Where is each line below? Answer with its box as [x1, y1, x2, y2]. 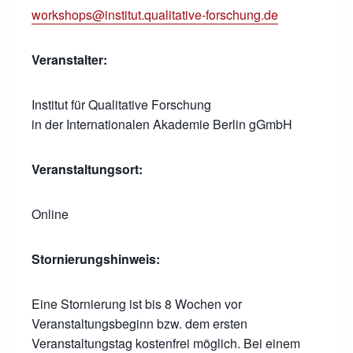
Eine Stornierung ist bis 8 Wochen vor [32, 295, 242, 313]
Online [32, 205, 69, 223]
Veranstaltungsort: [32, 160, 143, 178]
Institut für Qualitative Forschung [32, 95, 211, 113]
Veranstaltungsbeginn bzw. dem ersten [32, 314, 247, 333]
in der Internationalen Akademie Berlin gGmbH [32, 115, 292, 133]
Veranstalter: [32, 50, 107, 69]
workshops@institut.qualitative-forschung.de [32, 6, 278, 24]
